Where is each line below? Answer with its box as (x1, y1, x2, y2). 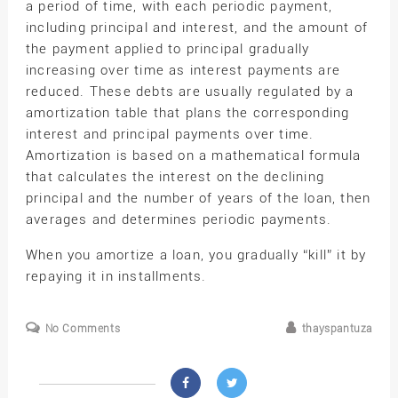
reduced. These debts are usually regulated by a (25, 84, 354, 100)
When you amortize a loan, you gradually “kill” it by (25, 246, 367, 263)
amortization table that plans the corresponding (25, 105, 350, 122)
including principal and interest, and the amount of (25, 20, 369, 36)
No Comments (44, 322, 121, 336)
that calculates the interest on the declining (25, 169, 324, 186)
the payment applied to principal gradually (25, 41, 310, 58)
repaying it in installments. (25, 267, 207, 284)
